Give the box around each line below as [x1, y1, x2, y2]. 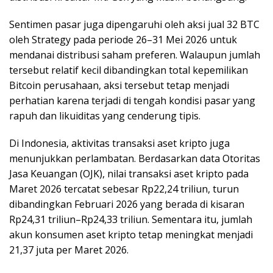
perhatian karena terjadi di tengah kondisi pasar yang [9, 93, 255, 107]
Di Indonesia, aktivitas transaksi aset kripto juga [9, 136, 230, 150]
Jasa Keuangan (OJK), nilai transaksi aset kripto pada [9, 166, 249, 180]
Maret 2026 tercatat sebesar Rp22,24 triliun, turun [9, 182, 239, 196]
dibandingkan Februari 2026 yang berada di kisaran [9, 197, 244, 211]
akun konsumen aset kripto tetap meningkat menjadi [9, 227, 253, 241]
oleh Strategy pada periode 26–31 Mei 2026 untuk [9, 32, 237, 46]
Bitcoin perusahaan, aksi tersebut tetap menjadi [9, 78, 229, 92]
